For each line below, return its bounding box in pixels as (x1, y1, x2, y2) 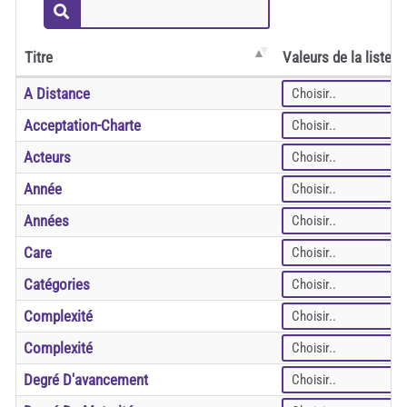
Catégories (24, 275, 90, 294)
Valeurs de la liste (282, 48, 392, 67)
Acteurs (24, 148, 71, 167)
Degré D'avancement (24, 371, 148, 390)
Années (24, 212, 69, 231)
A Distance (24, 84, 90, 104)
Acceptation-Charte (24, 116, 141, 135)
